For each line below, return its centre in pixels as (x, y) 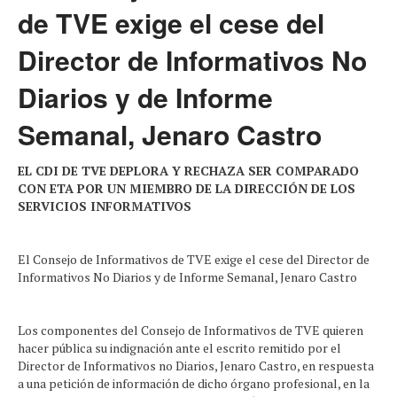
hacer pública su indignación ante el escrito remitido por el (179, 348)
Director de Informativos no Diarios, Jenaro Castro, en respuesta (196, 366)
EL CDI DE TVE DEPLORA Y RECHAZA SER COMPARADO (188, 171)
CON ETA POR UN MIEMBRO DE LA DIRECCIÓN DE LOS (187, 188)
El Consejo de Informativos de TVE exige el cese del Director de (194, 259)
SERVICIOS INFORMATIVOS (105, 206)
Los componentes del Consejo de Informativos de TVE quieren (191, 330)
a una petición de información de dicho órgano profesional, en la (194, 383)
